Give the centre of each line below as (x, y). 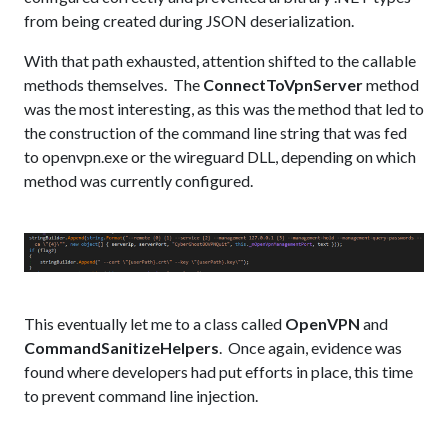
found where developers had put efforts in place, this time (218, 371)
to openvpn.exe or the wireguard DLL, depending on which (220, 157)
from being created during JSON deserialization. (189, 21)
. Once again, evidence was (310, 347)
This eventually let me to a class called (154, 323)
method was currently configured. (138, 181)
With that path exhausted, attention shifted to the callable (220, 61)
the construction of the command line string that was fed (215, 133)
